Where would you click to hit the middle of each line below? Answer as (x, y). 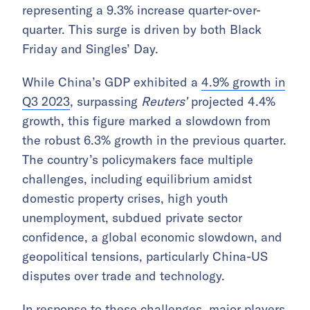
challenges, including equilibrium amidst (137, 179)
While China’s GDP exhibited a (112, 82)
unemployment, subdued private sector (132, 218)
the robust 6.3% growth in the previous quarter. (154, 140)
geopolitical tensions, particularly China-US (145, 256)
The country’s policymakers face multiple (138, 159)
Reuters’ (164, 101)
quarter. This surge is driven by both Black (142, 29)
